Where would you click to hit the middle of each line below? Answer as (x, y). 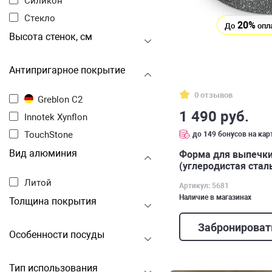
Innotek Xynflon (57, 117)
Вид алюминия (43, 153)
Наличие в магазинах (215, 197)
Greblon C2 (63, 100)
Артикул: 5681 (204, 185)
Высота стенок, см (51, 37)
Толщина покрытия (53, 201)
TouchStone (51, 135)
